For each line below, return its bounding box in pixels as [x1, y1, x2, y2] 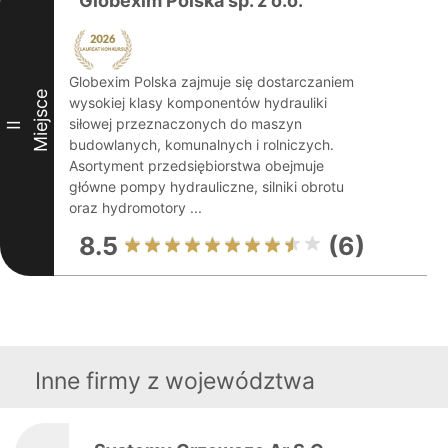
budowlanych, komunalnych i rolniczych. [69, 136, 334, 153]
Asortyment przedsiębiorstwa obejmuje [69, 157, 324, 174]
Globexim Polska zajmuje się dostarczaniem [69, 73, 354, 90]
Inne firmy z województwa [35, 367, 315, 395]
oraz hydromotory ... [69, 199, 202, 216]
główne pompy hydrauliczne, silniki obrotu [69, 178, 344, 195]
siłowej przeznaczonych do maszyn [69, 115, 302, 132]
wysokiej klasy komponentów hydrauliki [69, 94, 327, 111]
